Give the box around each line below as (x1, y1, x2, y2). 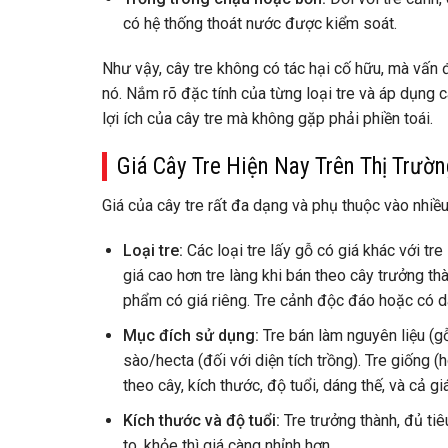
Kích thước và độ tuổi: (122, 410, 280, 430)
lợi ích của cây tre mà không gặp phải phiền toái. (102, 109, 433, 129)
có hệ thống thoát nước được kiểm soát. (122, 13, 397, 33)
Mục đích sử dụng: (122, 326, 259, 346)
